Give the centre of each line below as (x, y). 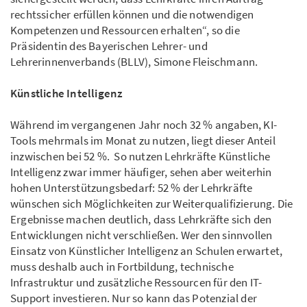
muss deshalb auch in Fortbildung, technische (122, 267)
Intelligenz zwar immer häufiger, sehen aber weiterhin (141, 172)
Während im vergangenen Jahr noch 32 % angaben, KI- (144, 125)
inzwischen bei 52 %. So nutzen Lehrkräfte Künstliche (140, 157)
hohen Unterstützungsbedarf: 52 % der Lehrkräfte (132, 188)
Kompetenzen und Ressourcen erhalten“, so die (125, 30)
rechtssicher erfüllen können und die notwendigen (132, 15)
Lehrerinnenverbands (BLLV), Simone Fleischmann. (134, 62)
